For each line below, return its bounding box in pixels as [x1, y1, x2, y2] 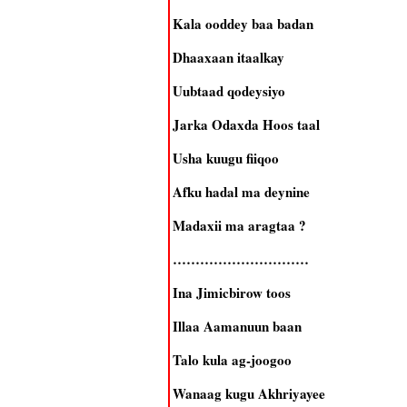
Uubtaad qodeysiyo [172, 81, 285, 101]
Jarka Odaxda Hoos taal [172, 114, 320, 134]
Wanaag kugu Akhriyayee [172, 383, 325, 403]
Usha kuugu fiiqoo [172, 148, 279, 168]
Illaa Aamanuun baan [172, 316, 302, 336]
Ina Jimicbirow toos [172, 283, 291, 303]
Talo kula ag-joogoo [172, 350, 292, 370]
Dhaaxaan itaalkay [172, 47, 284, 67]
